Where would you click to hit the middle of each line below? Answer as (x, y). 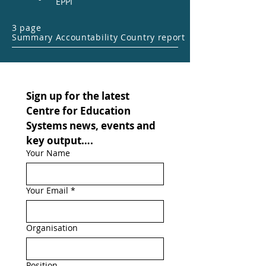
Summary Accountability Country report (99, 37)
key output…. (60, 140)
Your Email (47, 190)
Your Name (48, 153)
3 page (27, 28)
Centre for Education (78, 111)
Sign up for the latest (78, 96)
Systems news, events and (91, 126)
